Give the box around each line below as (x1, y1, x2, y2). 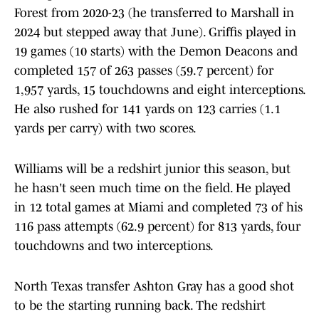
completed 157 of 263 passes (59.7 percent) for (14, 63, 273, 78)
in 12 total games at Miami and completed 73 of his (14, 200, 303, 215)
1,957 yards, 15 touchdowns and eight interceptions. (14, 83, 305, 98)
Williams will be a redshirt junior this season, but (14, 162, 291, 177)
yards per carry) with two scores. (14, 121, 197, 136)
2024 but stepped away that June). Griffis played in (14, 25, 296, 40)
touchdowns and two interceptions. (14, 239, 214, 253)
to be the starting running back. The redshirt (14, 298, 266, 313)
